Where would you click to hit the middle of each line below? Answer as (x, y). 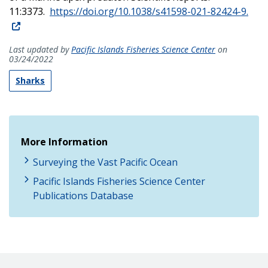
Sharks (30, 80)
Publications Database (83, 195)
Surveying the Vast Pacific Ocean (105, 162)
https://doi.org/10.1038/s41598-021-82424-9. (149, 11)
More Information (64, 141)
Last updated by (40, 49)
